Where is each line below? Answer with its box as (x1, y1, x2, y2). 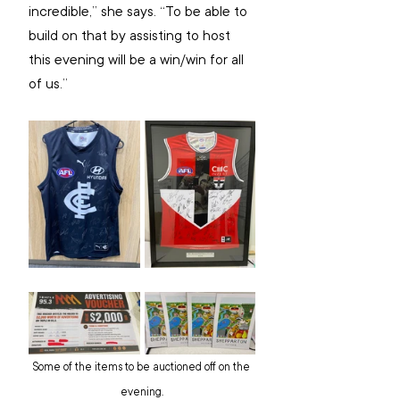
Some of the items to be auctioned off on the (31, 359, 253, 374)
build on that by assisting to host (29, 25, 234, 46)
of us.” (29, 73, 68, 94)
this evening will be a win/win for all (29, 49, 247, 70)
